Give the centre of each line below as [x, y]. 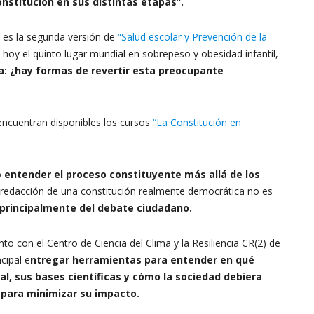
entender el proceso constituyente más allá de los [132, 174]
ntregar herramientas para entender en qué [142, 260]
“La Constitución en [197, 122]
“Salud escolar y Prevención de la [192, 37]
